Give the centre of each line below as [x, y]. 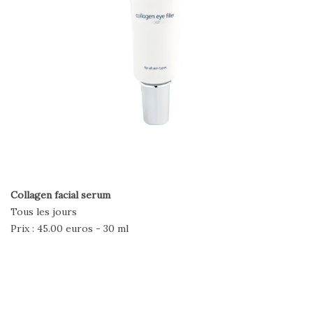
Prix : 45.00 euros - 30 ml [70, 228]
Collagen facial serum [60, 195]
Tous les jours [44, 211]
